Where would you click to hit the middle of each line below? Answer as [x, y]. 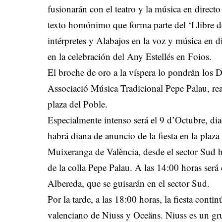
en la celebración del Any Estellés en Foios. [131, 56]
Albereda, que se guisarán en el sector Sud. [129, 183]
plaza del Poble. [79, 104]
